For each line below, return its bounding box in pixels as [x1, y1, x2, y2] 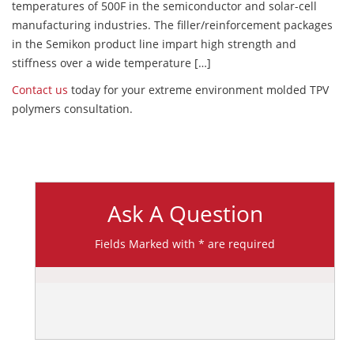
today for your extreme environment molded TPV [68, 82, 329, 98]
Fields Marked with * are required [95, 236, 275, 252]
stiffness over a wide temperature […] [12, 55, 211, 71]
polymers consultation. [12, 101, 133, 117]
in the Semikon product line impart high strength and [12, 36, 296, 52]
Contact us [12, 82, 68, 98]
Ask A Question [107, 198, 263, 229]
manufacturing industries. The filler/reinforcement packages [12, 17, 333, 33]
